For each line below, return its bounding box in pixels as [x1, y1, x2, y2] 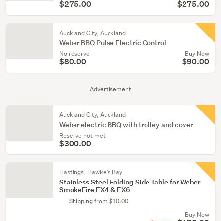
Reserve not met [59, 131, 106, 140]
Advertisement [90, 85, 131, 93]
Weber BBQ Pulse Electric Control [59, 38, 166, 47]
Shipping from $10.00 [69, 197, 128, 205]
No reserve [59, 49, 90, 58]
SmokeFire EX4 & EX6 [59, 185, 130, 194]
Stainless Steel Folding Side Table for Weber [59, 177, 200, 186]
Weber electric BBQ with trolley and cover [59, 120, 193, 129]
